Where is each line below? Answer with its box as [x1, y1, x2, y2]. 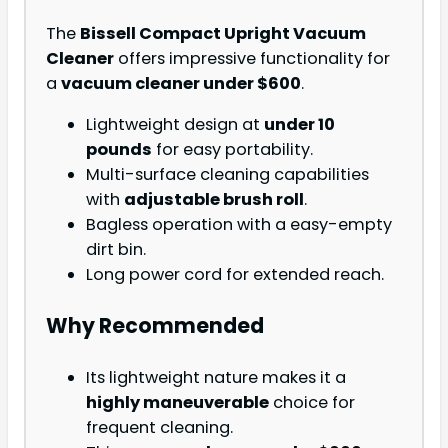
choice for [269, 391, 355, 415]
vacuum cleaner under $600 [61, 71, 301, 95]
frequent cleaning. [86, 416, 233, 440]
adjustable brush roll [124, 187, 304, 211]
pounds [86, 137, 152, 161]
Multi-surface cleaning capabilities [86, 162, 369, 186]
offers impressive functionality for [114, 46, 390, 70]
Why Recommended [46, 311, 264, 341]
